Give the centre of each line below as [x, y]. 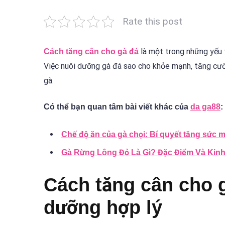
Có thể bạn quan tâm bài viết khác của [117, 107]
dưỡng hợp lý [103, 207]
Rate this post [152, 21]
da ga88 [205, 107]
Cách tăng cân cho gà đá [91, 51]
